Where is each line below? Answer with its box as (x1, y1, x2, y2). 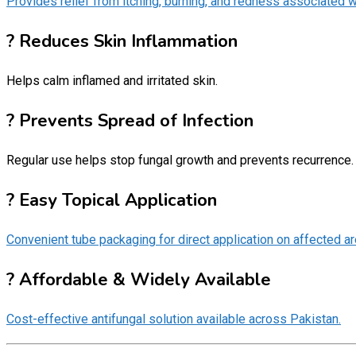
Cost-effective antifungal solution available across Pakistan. (6, 311, 341, 327)
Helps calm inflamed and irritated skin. (6, 72, 218, 88)
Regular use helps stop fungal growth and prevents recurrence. (6, 152, 354, 168)
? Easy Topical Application (6, 188, 217, 212)
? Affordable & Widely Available (6, 267, 271, 292)
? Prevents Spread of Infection (6, 108, 253, 133)
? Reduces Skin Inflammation (6, 29, 238, 53)
